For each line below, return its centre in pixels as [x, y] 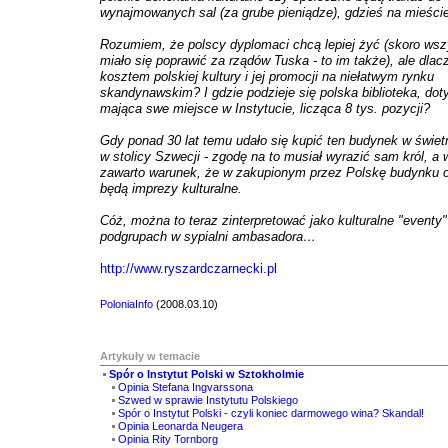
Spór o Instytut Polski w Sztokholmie [206, 374]
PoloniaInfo [126, 304]
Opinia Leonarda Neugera [180, 426]
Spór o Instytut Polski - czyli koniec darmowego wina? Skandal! [271, 413]
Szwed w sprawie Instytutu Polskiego [208, 400]
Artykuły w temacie [150, 356]
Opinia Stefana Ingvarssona [185, 387]
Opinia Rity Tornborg [168, 439]
